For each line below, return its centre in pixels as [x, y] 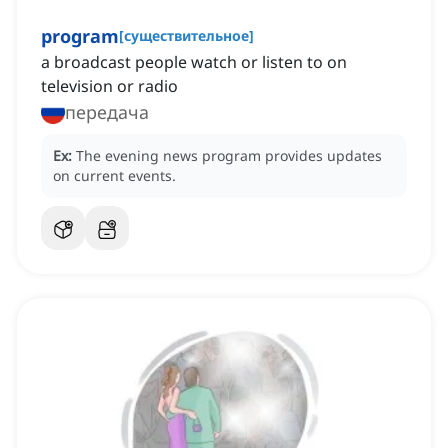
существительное [186, 36]
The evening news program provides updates [229, 156]
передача [107, 112]
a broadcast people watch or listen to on [194, 62]
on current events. [114, 176]
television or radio [109, 86]
